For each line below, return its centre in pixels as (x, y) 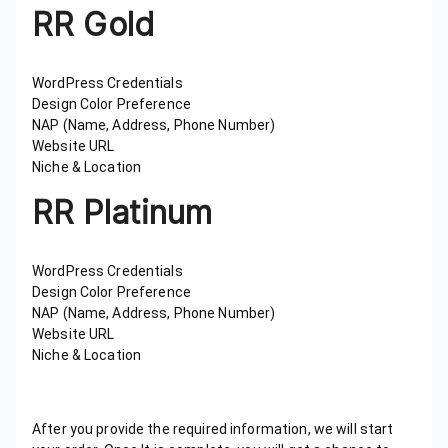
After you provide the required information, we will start (213, 428)
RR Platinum (122, 212)
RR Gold (93, 24)
